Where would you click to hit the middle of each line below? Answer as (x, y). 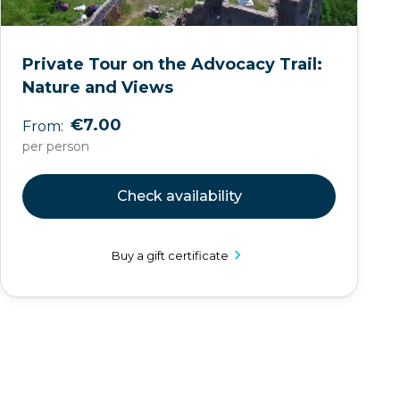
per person (56, 146)
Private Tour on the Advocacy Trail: (173, 64)
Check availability (179, 196)
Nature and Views (98, 87)
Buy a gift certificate (171, 255)
